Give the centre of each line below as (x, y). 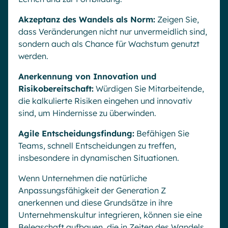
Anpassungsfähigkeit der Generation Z (92, 191)
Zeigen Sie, (177, 20)
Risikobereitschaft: (56, 89)
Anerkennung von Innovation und (87, 77)
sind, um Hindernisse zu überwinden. (87, 113)
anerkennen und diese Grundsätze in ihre (95, 203)
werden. (33, 56)
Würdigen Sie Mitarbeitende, (149, 89)
